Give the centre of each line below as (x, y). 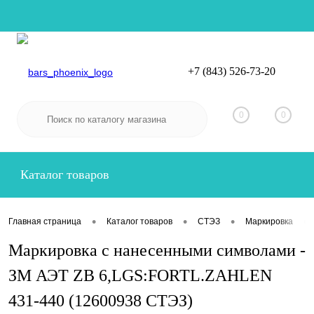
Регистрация (268, 80)
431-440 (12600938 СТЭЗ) (101, 301)
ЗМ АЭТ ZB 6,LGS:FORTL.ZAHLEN (140, 275)
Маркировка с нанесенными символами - (157, 250)
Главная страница (45, 222)
